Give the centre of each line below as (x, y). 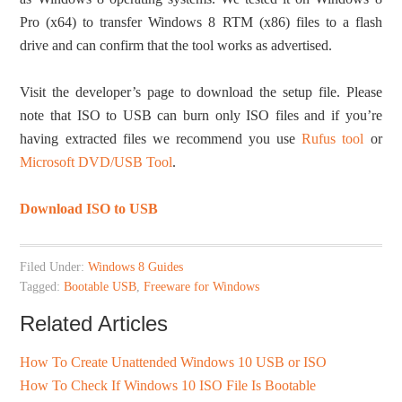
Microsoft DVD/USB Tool (96, 162)
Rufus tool (333, 139)
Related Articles (94, 324)
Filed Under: (54, 267)
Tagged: (42, 287)
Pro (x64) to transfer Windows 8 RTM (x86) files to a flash (201, 22)
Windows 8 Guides (136, 267)
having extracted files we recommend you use (161, 139)
